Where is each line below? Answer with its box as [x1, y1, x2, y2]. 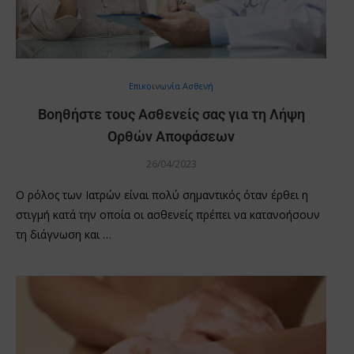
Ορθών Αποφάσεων [107, 127, 235, 145]
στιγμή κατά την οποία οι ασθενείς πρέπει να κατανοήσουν [16, 206, 320, 222]
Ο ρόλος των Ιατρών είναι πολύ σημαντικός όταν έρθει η [16, 186, 308, 202]
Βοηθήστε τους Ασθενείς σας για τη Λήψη [37, 105, 305, 122]
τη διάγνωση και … [16, 226, 111, 242]
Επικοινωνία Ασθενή [129, 79, 213, 92]
